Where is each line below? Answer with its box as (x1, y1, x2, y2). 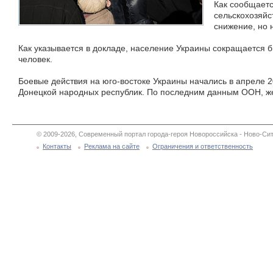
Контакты (43, 143, 71, 150)
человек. (18, 54, 52, 64)
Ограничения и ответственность (152, 143, 253, 150)
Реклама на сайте (84, 143, 140, 150)
